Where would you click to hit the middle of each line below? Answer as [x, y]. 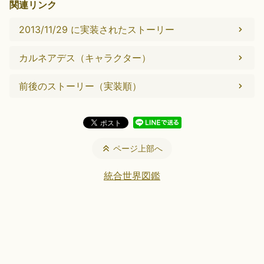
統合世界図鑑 [132, 176]
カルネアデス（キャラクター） [85, 58]
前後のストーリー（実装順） [80, 86]
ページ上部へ [138, 148]
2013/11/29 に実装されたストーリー [97, 29]
